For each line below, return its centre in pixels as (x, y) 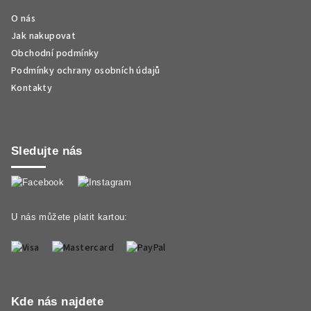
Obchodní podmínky (55, 53)
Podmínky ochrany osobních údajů (86, 71)
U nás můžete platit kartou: (69, 217)
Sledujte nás (47, 151)
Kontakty (32, 88)
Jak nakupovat (44, 36)
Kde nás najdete (57, 302)
